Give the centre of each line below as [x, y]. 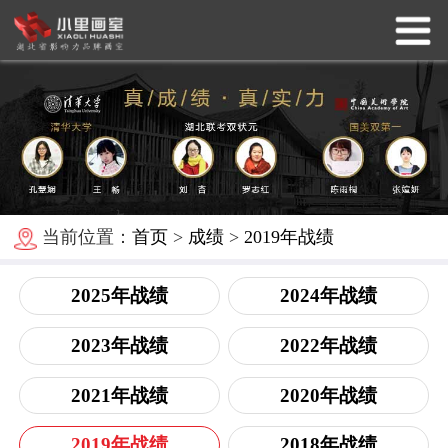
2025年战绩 [119, 296]
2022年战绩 [329, 345]
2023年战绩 [119, 345]
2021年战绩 [119, 395]
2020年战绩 [329, 395]
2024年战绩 [329, 296]
